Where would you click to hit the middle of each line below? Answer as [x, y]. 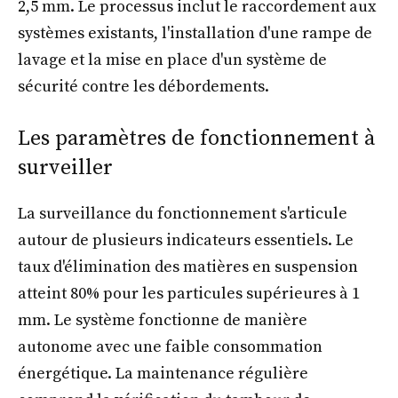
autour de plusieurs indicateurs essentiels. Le [186, 241]
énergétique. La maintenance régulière [163, 374]
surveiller [65, 168]
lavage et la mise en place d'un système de [172, 60]
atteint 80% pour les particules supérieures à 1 [189, 294]
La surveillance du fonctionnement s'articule [183, 214]
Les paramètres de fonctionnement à [196, 139]
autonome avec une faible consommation [170, 347]
